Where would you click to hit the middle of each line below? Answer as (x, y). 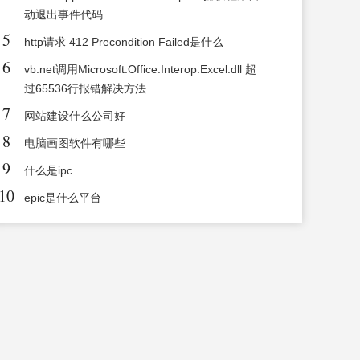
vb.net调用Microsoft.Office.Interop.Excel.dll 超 (141, 70)
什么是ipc (49, 171)
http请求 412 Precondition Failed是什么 (124, 42)
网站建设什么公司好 (75, 116)
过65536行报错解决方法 (86, 89)
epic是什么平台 (63, 198)
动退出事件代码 (64, 15)
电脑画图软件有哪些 (75, 143)
